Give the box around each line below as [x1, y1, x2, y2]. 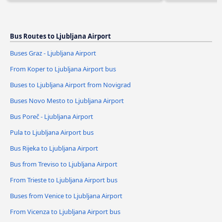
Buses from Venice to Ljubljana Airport [10, 191, 122, 200]
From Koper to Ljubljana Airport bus [10, 64, 116, 74]
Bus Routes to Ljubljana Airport [10, 32, 111, 41]
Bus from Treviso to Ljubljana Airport [10, 159, 117, 168]
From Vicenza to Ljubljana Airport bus [10, 207, 120, 216]
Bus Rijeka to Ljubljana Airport [10, 143, 98, 153]
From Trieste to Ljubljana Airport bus [10, 175, 117, 184]
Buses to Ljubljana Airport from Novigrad [10, 80, 131, 89]
